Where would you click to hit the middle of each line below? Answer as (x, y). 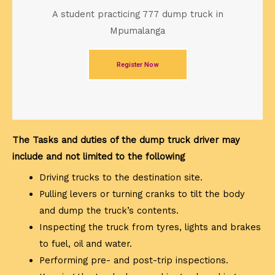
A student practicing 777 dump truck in (137, 14)
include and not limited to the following (99, 156)
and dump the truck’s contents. (109, 210)
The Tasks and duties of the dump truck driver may (126, 140)
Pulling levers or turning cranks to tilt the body (142, 194)
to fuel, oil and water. (85, 243)
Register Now (137, 64)
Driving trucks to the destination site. (121, 177)
